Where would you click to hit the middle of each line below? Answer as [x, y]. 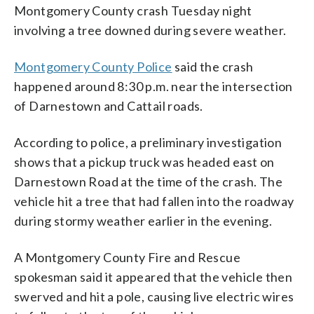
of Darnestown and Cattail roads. [109, 105]
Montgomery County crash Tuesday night [133, 10]
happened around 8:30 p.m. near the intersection [153, 86]
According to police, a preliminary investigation [148, 142]
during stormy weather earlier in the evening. [143, 220]
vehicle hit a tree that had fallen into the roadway [154, 201]
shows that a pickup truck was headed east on [144, 162]
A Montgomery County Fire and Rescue [127, 257]
